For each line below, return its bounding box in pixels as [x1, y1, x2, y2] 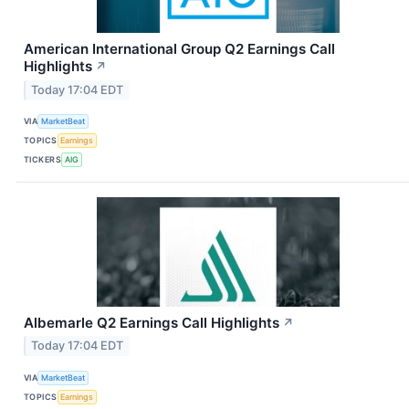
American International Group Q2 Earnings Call [24, 39, 335, 58]
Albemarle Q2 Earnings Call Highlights [24, 313, 279, 331]
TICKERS [24, 154, 62, 165]
